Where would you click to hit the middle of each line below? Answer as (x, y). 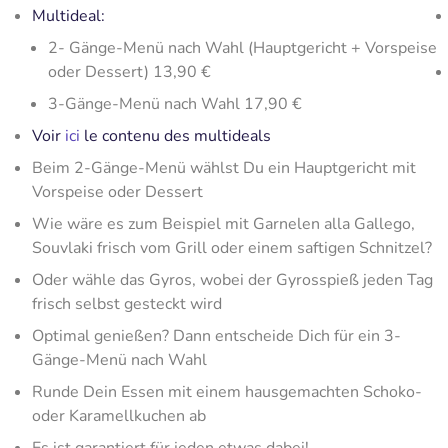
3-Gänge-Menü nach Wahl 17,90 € (175, 104)
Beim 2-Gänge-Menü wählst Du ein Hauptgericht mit (224, 168)
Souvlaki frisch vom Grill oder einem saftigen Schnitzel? (232, 248)
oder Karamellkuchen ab (119, 416)
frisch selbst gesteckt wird (127, 304)
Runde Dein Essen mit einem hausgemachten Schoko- (227, 392)
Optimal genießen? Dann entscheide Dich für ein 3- (216, 336)
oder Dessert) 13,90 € (129, 72)
